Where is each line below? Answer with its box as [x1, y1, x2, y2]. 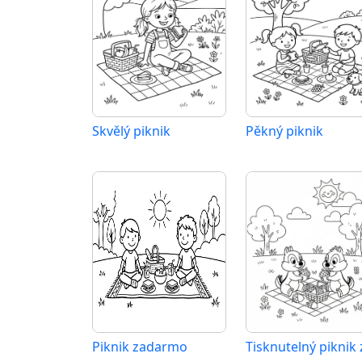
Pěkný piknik [246, 122, 323, 141]
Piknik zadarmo [92, 338, 187, 356]
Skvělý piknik [92, 122, 170, 141]
